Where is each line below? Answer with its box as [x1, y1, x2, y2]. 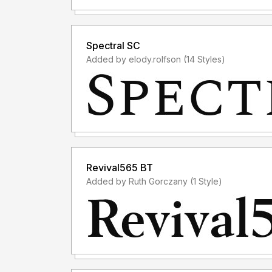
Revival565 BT [86, 161, 153, 174]
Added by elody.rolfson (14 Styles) [183, 53, 225, 64]
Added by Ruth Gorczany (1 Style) [190, 175, 222, 186]
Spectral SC [86, 39, 140, 52]
